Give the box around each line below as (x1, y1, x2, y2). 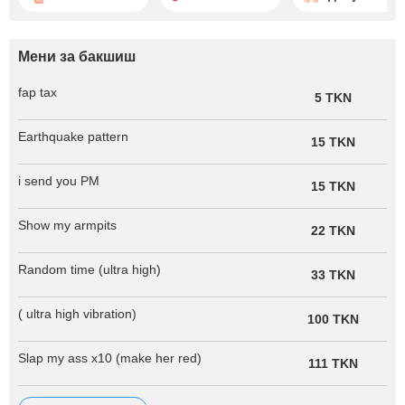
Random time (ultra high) (18, 261, 161, 277)
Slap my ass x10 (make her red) (18, 350, 202, 365)
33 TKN (310, 267, 355, 282)
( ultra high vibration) (18, 306, 137, 321)
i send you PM (18, 173, 99, 188)
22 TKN (310, 222, 355, 238)
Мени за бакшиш (18, 48, 136, 64)
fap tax (18, 84, 57, 99)
